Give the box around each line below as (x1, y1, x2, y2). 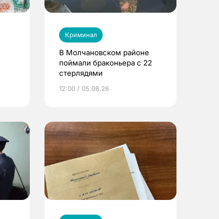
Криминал (65, 30, 97, 39)
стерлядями (59, 68, 103, 78)
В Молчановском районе (59, 47, 149, 57)
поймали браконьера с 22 (59, 58, 152, 67)
